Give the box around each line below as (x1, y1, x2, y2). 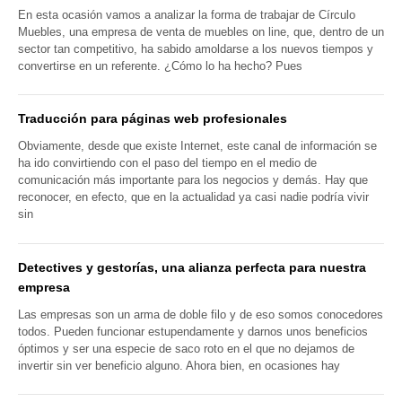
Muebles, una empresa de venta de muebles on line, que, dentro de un (18, 25, 384, 39)
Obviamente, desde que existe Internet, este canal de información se (18, 139, 377, 153)
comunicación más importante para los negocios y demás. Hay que (18, 173, 368, 188)
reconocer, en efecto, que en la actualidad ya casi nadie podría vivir (18, 190, 369, 205)
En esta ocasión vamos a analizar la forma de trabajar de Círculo (18, 8, 355, 22)
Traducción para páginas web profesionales (18, 111, 287, 127)
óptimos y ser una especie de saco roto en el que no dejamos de (18, 341, 354, 355)
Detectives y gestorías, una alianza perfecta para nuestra (18, 259, 366, 275)
